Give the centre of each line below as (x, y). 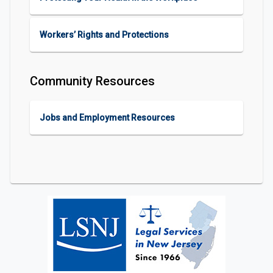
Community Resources (92, 81)
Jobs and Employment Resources (107, 118)
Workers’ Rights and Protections (104, 35)
